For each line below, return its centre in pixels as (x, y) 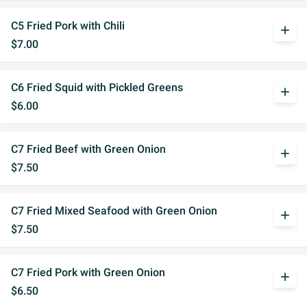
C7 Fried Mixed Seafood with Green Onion (114, 211)
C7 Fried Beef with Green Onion (88, 149)
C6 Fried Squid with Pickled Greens (97, 87)
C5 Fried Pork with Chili (68, 26)
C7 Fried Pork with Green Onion (88, 272)
